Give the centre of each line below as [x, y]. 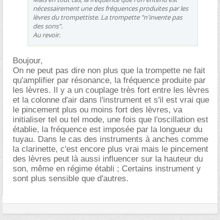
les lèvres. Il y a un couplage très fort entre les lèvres [111, 90]
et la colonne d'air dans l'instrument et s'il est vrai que [111, 100]
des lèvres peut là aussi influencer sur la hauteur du [108, 159]
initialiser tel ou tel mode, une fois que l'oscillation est [110, 119]
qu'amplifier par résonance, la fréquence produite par [109, 80]
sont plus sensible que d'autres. [71, 178]
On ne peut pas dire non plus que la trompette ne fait [109, 70]
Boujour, [28, 60]
